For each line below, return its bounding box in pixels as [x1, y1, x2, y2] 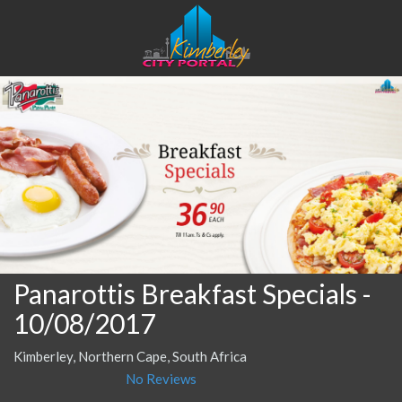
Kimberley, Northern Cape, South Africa [13, 347, 247, 364]
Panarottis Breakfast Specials [13, 276, 357, 310]
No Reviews [126, 370, 197, 387]
